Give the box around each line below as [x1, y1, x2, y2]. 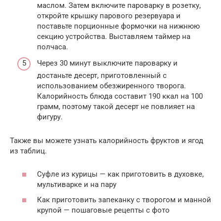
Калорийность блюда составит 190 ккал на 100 [37, 92, 203, 101]
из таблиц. [10, 147, 47, 156]
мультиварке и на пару [37, 180, 116, 189]
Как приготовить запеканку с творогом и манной [37, 195, 211, 205]
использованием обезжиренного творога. [37, 81, 186, 91]
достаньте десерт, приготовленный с [37, 71, 167, 80]
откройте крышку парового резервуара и [37, 11, 181, 20]
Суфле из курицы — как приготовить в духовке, [37, 169, 204, 179]
